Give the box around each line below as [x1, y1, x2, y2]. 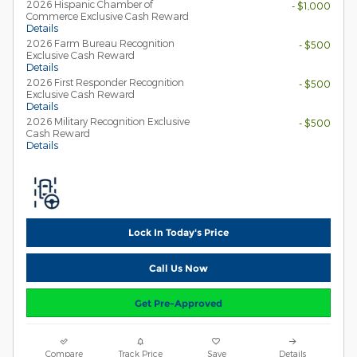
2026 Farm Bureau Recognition [26, 37, 175, 49]
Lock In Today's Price [128, 226, 229, 239]
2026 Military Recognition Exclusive [26, 115, 190, 127]
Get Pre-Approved [135, 296, 222, 309]
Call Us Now [149, 261, 208, 274]
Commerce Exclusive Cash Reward [26, 10, 189, 22]
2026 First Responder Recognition [26, 76, 184, 88]
